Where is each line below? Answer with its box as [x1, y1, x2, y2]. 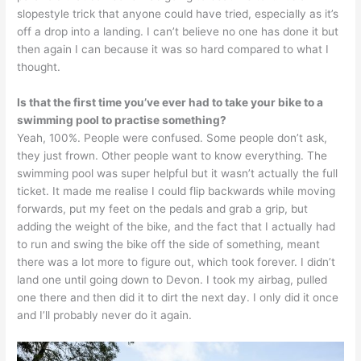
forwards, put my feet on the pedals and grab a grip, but [17, 202, 309, 216]
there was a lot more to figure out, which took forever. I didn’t [17, 255, 336, 269]
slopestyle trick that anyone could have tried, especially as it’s [17, 7, 339, 21]
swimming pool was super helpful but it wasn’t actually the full [17, 167, 338, 180]
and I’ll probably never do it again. [17, 309, 193, 322]
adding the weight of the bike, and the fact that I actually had [17, 220, 336, 234]
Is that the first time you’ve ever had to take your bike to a [17, 96, 324, 110]
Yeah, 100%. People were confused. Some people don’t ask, [17, 131, 328, 145]
